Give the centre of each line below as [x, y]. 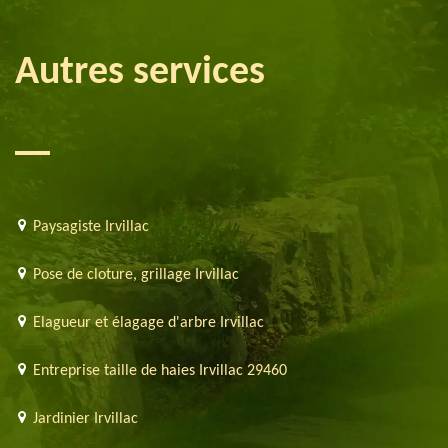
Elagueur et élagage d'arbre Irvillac [148, 322]
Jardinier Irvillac [85, 418]
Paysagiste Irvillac [91, 226]
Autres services [140, 72]
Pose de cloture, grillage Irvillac [136, 274]
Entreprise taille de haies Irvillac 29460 [160, 370]
